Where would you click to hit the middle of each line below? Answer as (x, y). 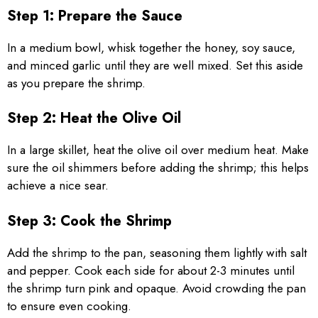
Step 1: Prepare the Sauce (95, 16)
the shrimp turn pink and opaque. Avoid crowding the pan (157, 288)
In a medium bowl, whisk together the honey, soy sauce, (151, 47)
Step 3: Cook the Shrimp (89, 221)
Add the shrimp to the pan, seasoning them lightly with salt (157, 252)
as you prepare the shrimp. (76, 83)
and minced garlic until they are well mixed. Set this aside (155, 65)
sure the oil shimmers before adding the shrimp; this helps (158, 168)
